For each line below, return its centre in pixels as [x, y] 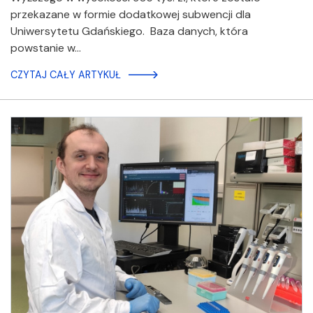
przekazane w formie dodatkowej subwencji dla [131, 15]
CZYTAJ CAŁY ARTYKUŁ [66, 75]
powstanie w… [46, 48]
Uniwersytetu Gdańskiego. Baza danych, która [129, 31]
